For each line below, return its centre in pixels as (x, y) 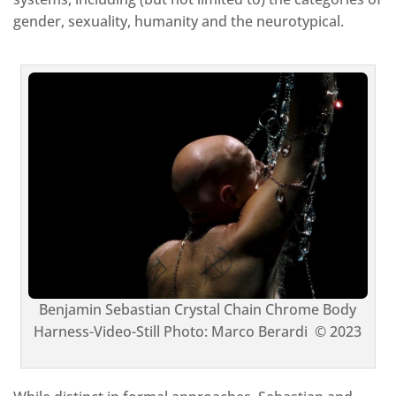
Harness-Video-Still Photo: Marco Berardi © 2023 (198, 331)
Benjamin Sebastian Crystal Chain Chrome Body (198, 309)
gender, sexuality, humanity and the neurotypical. (179, 22)
